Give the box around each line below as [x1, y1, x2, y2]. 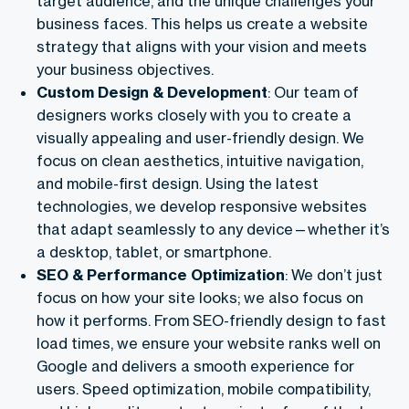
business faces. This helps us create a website [37, 14, 368, 33]
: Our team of [267, 82, 359, 101]
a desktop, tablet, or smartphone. [37, 242, 271, 261]
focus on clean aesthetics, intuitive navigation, [37, 151, 363, 170]
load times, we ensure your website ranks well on [37, 333, 381, 352]
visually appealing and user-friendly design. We [37, 128, 364, 147]
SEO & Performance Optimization [37, 265, 285, 284]
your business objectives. [37, 59, 214, 79]
